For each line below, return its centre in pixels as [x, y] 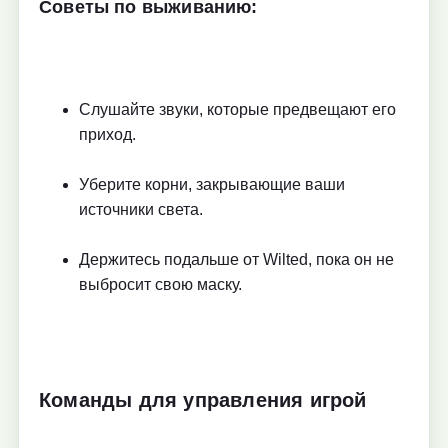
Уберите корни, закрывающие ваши [212, 185]
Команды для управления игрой [203, 399]
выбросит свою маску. [160, 285]
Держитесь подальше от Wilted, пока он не [236, 260]
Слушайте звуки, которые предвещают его [237, 110]
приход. [107, 135]
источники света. [141, 210]
